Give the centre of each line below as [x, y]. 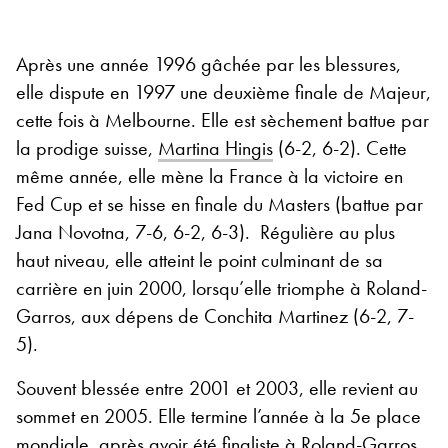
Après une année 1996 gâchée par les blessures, [208, 63]
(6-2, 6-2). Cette [340, 147]
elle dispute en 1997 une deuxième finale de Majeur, [223, 91]
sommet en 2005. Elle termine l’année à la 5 [188, 415]
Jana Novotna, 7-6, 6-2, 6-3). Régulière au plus [205, 231]
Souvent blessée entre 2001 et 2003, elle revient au [217, 387]
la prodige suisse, [87, 147]
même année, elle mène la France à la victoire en [209, 175]
